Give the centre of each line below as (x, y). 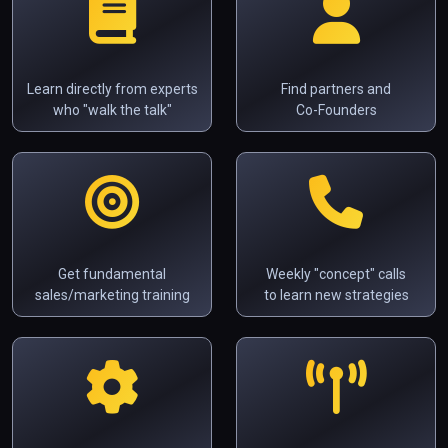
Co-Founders (336, 109)
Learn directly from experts (112, 88)
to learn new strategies (336, 294)
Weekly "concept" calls (336, 273)
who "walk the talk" (112, 109)
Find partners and (336, 88)
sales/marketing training (112, 294)
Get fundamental (112, 273)
